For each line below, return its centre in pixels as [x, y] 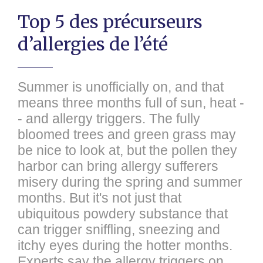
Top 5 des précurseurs [110, 22]
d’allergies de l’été [93, 44]
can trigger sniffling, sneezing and [119, 230]
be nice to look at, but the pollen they [127, 150]
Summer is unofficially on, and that [121, 87]
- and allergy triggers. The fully [109, 119]
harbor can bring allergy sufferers [118, 166]
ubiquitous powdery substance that [123, 214]
